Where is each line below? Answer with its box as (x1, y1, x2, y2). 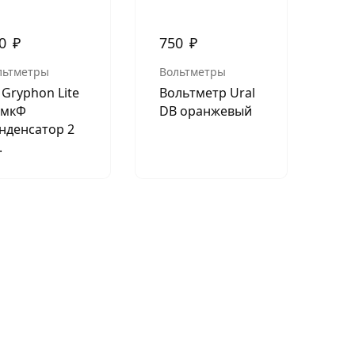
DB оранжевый (158, 102, 252, 120)
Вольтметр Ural (158, 84, 255, 102)
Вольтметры (158, 64, 226, 80)
